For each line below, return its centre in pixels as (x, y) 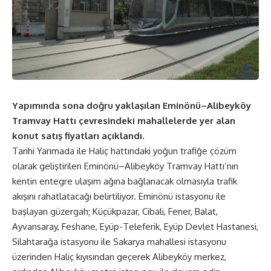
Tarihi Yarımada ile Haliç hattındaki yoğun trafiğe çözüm (124, 151)
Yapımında (37, 105)
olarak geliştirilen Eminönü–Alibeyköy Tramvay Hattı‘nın (125, 166)
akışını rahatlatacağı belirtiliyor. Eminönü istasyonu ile (119, 196)
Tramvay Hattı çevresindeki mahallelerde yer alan (124, 120)
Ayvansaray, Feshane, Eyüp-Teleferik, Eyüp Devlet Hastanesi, (135, 226)
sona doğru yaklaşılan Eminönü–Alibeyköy (157, 105)
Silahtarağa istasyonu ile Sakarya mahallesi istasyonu (119, 241)
